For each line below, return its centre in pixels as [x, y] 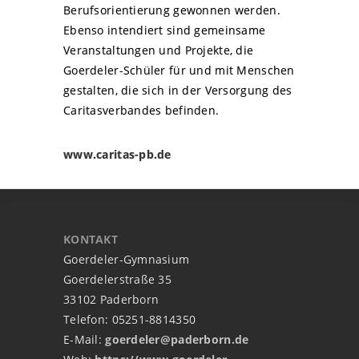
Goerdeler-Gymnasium [127, 259]
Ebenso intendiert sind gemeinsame [165, 30]
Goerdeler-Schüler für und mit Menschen [179, 70]
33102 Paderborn [111, 299]
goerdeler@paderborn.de [177, 339]
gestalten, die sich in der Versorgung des [178, 90]
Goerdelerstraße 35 [118, 279]
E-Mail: [85, 339]
